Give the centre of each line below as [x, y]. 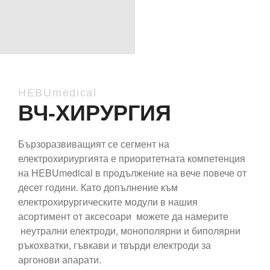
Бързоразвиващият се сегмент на [94, 143]
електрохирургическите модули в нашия [108, 201]
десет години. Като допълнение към [98, 187]
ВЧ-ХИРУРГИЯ [95, 113]
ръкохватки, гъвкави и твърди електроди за [115, 245]
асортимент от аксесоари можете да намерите [123, 216]
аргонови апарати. [60, 259]
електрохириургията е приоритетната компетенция [132, 158]
